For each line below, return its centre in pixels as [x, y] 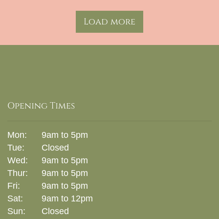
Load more [109, 22]
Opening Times [41, 106]
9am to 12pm [67, 198]
